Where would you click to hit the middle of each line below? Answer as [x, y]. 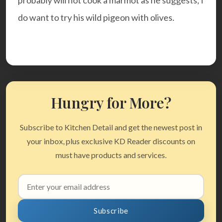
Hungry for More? [111, 103]
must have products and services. [111, 155]
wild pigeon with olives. [129, 18]
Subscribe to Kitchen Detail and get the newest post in [111, 127]
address [31, 192]
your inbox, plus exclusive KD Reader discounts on [111, 141]
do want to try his [51, 18]
